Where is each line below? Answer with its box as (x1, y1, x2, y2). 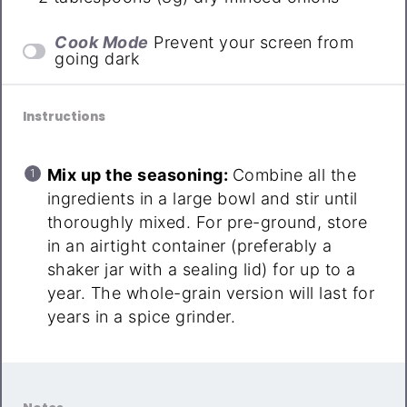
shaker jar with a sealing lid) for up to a (46, 260, 356, 280)
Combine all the (232, 165, 357, 185)
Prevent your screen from (154, 33, 354, 53)
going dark (55, 49, 140, 69)
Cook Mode (55, 33, 149, 53)
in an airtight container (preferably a (46, 236, 333, 256)
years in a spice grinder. (46, 307, 236, 327)
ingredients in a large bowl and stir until (46, 189, 358, 209)
